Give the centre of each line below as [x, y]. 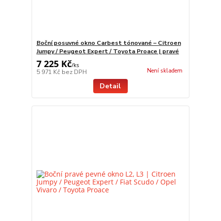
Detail [110, 86]
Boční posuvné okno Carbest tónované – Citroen [109, 43]
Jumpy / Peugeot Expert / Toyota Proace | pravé [108, 51]
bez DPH [74, 72]
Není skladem [165, 71]
